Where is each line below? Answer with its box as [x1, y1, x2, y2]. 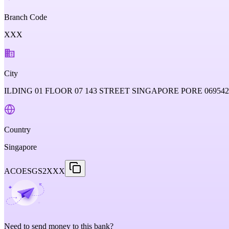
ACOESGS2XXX [4, 167, 65, 175]
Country [4, 125, 31, 134]
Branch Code [4, 13, 47, 21]
